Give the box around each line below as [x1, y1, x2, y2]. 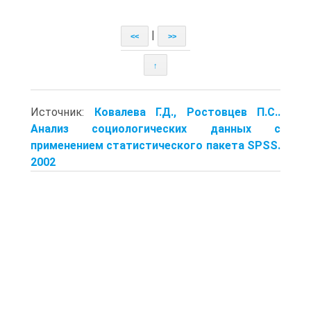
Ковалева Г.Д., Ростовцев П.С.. [94, 105, 280, 119]
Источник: [31, 105, 94, 119]
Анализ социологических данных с [31, 121, 280, 135]
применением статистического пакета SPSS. [31, 138, 280, 152]
